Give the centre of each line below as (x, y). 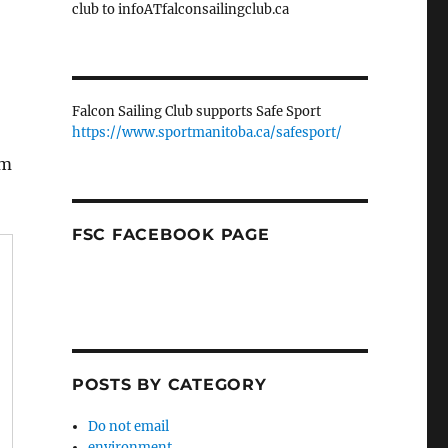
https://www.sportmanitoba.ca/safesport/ (206, 132)
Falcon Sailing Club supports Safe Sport (196, 111)
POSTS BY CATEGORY (169, 384)
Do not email (129, 426)
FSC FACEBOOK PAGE (170, 234)
